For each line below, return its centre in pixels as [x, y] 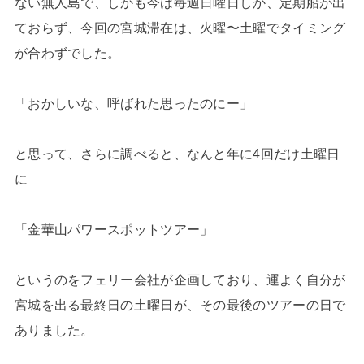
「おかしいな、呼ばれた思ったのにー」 [134, 103]
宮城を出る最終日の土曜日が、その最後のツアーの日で [180, 304]
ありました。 [54, 329]
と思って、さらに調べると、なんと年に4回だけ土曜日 [177, 153]
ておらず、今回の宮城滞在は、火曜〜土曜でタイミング [180, 27]
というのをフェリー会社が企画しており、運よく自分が [180, 279]
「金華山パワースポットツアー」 [114, 229]
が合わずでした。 [67, 52]
